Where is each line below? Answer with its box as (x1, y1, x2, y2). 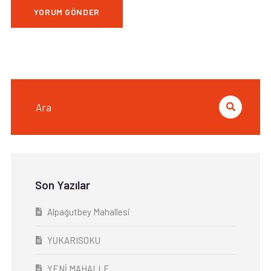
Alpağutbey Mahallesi (47, 206, 130, 217)
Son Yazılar (34, 178, 90, 192)
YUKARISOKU (47, 235, 100, 246)
